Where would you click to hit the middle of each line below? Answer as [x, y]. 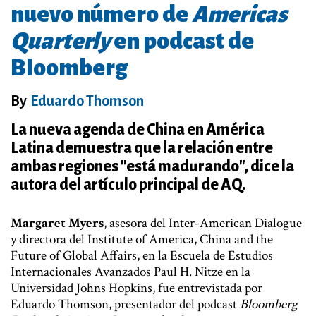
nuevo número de [101, 14]
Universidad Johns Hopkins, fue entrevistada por [136, 288]
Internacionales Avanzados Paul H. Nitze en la [130, 272]
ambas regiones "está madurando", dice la [152, 166]
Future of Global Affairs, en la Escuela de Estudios [142, 255]
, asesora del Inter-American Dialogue [203, 223]
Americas [239, 14]
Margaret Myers [57, 223]
